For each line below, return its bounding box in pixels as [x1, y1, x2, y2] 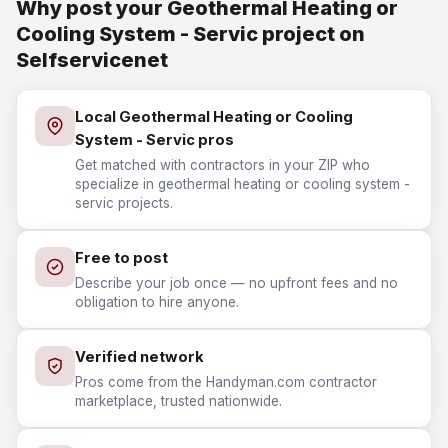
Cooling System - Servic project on [16, 22, 365, 46]
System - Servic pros [75, 131, 234, 149]
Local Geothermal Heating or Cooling [75, 108, 353, 126]
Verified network [75, 348, 204, 366]
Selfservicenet [16, 48, 168, 72]
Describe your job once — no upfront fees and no [75, 275, 398, 291]
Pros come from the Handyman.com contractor [75, 374, 377, 390]
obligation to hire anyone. [75, 294, 239, 310]
